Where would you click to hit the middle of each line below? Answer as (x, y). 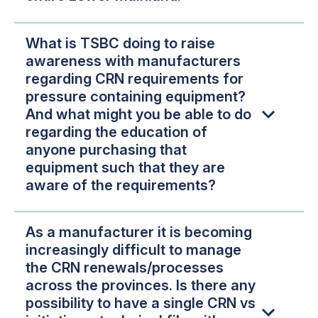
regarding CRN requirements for (135, 78)
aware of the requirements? (121, 185)
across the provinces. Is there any (141, 286)
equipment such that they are (125, 167)
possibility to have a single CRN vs (141, 303)
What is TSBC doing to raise (120, 43)
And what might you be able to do (138, 114)
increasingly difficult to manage (133, 250)
